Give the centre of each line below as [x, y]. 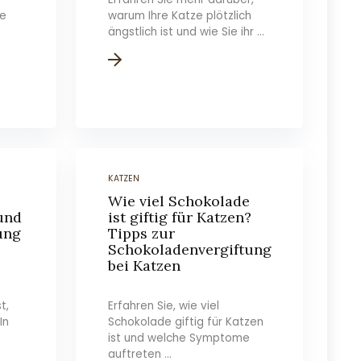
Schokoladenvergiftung [190, 249]
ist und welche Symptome [179, 338]
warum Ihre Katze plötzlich [180, 16]
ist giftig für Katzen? [180, 217]
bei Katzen [145, 266]
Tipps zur [142, 233]
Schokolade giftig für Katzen [186, 322]
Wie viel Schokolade [179, 201]
